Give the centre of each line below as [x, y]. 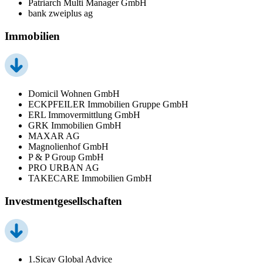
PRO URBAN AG [64, 168]
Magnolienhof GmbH [68, 147]
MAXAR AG [54, 136]
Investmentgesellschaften [63, 201]
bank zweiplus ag [60, 13]
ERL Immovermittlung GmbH [84, 115]
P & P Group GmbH [66, 157]
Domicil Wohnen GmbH [74, 94]
